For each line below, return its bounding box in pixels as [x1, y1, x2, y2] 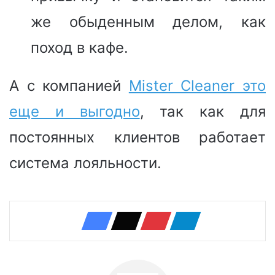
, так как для [139, 102, 266, 120]
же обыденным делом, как [31, 12, 266, 31]
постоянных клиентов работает [9, 128, 266, 146]
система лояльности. [9, 153, 161, 172]
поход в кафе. [31, 38, 128, 56]
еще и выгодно [9, 102, 140, 120]
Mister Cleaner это [128, 76, 266, 95]
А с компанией [9, 76, 129, 95]
